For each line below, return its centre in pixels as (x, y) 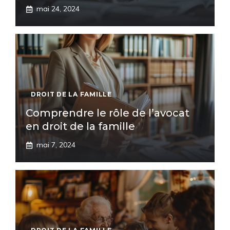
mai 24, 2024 (58, 9)
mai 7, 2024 (56, 145)
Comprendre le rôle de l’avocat (108, 113)
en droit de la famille (80, 126)
